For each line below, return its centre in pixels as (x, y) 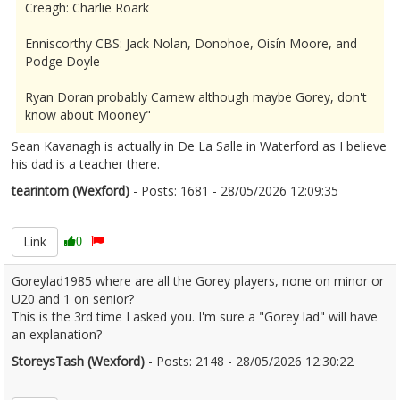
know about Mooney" (88, 115)
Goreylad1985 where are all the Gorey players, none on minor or (198, 281)
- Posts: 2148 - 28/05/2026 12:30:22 (249, 361)
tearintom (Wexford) (71, 191)
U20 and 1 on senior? (73, 299)
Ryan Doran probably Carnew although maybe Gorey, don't (196, 97)
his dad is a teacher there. (86, 164)
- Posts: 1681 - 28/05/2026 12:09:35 (234, 191)
